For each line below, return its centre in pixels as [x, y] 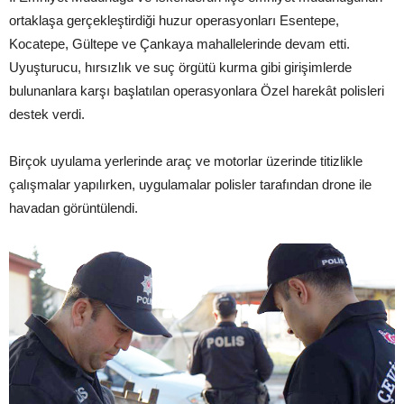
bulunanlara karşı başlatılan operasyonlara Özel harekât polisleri [197, 90]
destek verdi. [47, 114]
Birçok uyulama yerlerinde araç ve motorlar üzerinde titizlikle [186, 161]
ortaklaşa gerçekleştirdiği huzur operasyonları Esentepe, [174, 20]
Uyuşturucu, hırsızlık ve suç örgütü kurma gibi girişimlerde [180, 67]
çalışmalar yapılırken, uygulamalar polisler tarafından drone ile [190, 184]
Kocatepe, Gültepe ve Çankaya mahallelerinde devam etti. [179, 43]
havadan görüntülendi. [73, 207]
